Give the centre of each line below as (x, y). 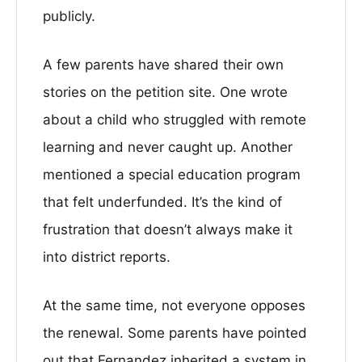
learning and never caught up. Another (168, 147)
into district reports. (107, 257)
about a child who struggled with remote (175, 120)
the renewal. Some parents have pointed (175, 333)
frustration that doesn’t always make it (168, 229)
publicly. (69, 16)
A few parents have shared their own (163, 65)
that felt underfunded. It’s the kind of (162, 202)
